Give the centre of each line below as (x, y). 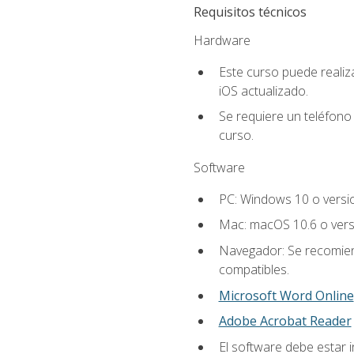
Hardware (222, 40)
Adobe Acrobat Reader (285, 321)
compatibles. (254, 270)
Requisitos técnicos (250, 11)
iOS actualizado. (263, 90)
